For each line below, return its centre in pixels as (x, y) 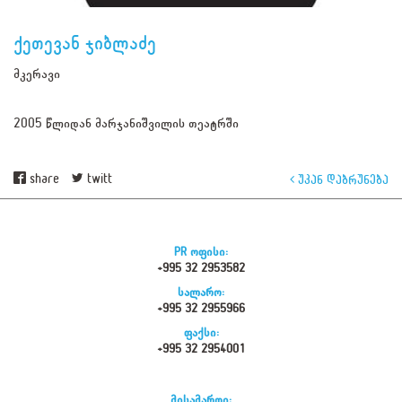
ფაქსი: (201, 333)
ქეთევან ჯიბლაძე (85, 44)
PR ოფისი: (201, 252)
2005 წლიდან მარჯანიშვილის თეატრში (126, 124)
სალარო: (201, 293)
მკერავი (37, 74)
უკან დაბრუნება (341, 179)
